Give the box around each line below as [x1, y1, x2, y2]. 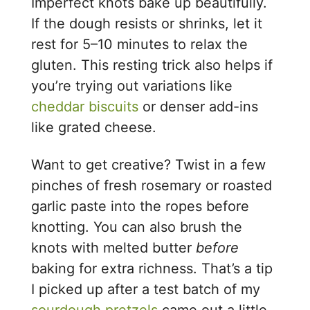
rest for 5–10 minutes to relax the [31, 35, 248, 53]
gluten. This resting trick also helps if [31, 56, 273, 73]
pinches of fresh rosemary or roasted [31, 176, 273, 194]
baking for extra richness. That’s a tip [31, 259, 273, 277]
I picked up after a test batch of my [31, 280, 261, 298]
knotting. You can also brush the [31, 218, 243, 235]
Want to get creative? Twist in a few [31, 156, 266, 173]
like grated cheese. [31, 118, 157, 136]
